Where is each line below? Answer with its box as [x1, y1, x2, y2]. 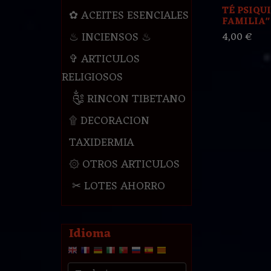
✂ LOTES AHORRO [68, 177, 165, 197]
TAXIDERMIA [68, 133, 134, 153]
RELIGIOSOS [61, 68, 123, 88]
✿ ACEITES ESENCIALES [68, 6, 189, 26]
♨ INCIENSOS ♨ [68, 28, 151, 48]
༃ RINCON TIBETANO [68, 90, 186, 109]
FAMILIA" [221, 13, 270, 30]
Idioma [68, 223, 111, 246]
